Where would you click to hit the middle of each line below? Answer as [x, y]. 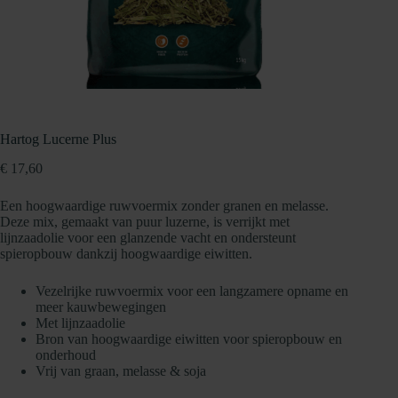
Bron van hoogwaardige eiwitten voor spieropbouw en [189, 339]
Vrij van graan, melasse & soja [121, 371]
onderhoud [66, 355]
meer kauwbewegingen [101, 307]
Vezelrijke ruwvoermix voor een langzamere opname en [192, 291]
